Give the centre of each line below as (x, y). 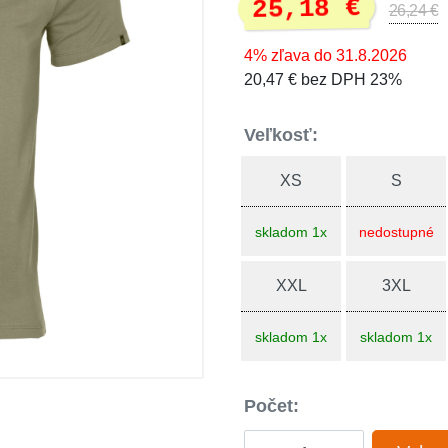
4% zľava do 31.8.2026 (325, 55)
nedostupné (396, 232)
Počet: (271, 406)
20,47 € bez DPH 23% (323, 79)
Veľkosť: (281, 135)
